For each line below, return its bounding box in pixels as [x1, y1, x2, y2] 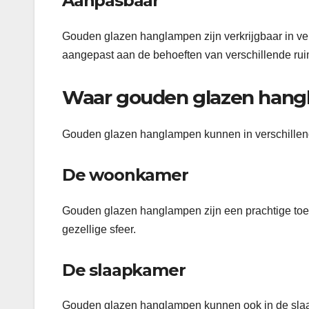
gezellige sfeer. [62, 223, 136, 235]
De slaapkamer [62, 259, 186, 280]
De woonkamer [62, 165, 188, 186]
